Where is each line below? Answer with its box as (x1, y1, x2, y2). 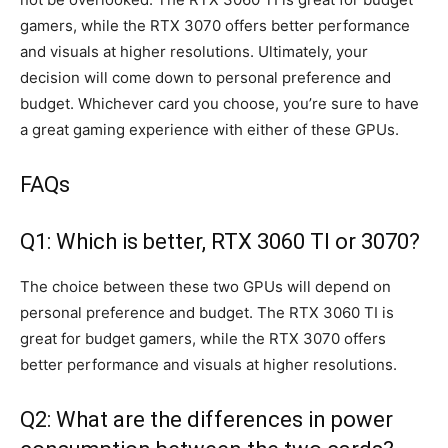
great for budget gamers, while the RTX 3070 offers (20, 328, 386, 348)
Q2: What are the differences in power (20, 406, 393, 432)
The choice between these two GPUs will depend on (20, 276, 391, 296)
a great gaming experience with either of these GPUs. (20, 119, 399, 139)
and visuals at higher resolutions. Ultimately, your (20, 41, 368, 61)
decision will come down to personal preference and (20, 67, 391, 87)
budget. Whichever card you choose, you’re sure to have (20, 93, 419, 113)
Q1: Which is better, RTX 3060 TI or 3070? (20, 228, 420, 254)
